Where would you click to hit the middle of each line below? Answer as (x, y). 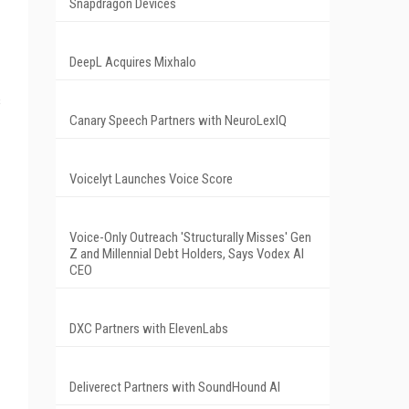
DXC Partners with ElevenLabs (149, 328)
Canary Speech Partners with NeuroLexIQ (178, 120)
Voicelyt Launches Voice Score (151, 178)
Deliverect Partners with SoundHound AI (175, 387)
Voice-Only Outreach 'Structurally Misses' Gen (190, 237)
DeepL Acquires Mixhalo (133, 62)
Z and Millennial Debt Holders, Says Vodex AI (187, 253)
